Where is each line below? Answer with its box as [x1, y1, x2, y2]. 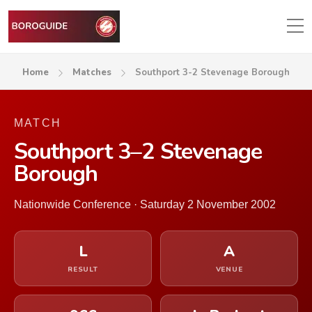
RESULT [68, 265, 98, 274]
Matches [72, 66, 111, 79]
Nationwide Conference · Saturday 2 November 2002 [14, 198, 276, 210]
